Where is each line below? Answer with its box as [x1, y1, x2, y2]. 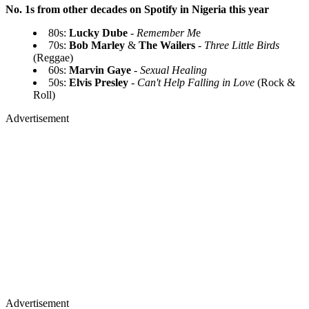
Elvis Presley [69, 76, 131, 88]
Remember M [137, 26, 196, 39]
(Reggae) [33, 51, 73, 63]
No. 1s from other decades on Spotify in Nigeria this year [6, 3, 269, 15]
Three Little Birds [204, 39, 279, 51]
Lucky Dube [69, 26, 130, 39]
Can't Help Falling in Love [134, 76, 255, 88]
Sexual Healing [140, 63, 210, 76]
